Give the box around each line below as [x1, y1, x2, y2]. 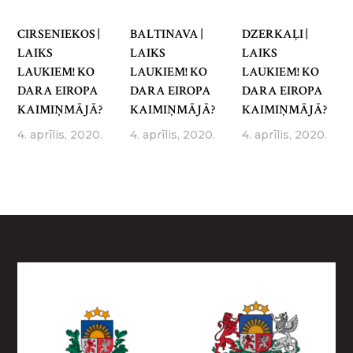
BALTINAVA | [129, 26, 203, 43]
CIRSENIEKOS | [17, 26, 100, 43]
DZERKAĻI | [242, 26, 308, 43]
